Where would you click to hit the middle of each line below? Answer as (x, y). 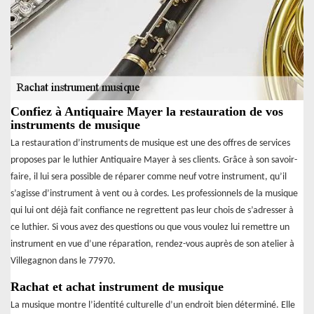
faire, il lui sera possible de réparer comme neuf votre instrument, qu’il (149, 177)
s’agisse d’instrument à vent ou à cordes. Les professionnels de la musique (154, 193)
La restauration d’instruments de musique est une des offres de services (150, 143)
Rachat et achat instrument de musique (117, 286)
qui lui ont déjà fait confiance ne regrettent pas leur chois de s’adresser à (152, 210)
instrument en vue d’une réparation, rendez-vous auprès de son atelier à (152, 244)
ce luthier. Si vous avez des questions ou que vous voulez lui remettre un (150, 227)
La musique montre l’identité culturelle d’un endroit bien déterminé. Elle (153, 305)
